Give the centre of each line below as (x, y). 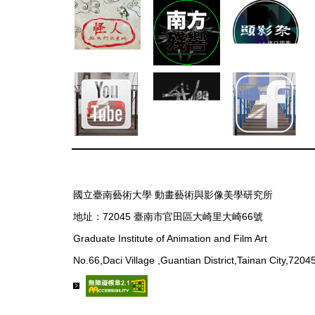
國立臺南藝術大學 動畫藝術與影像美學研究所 (173, 194)
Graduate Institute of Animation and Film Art (170, 238)
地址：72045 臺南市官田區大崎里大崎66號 (168, 216)
